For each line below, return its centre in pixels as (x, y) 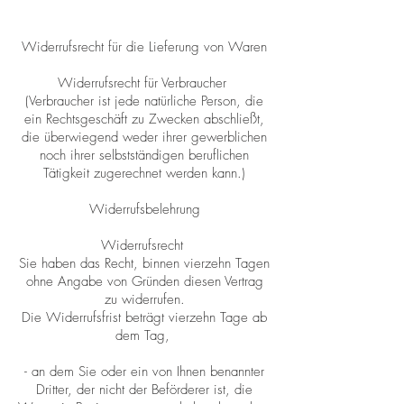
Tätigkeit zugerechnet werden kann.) (144, 174)
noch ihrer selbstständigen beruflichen (144, 156)
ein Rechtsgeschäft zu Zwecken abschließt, (144, 119)
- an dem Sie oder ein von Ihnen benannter (144, 372)
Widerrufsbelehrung (144, 210)
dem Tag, (144, 336)
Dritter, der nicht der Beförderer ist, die (144, 390)
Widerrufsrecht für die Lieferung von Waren (144, 47)
